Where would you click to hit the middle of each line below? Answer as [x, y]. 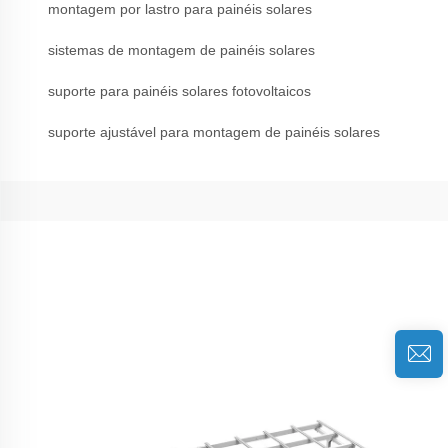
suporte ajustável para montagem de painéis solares [214, 132]
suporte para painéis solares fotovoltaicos [179, 91]
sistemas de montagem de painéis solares [181, 50]
